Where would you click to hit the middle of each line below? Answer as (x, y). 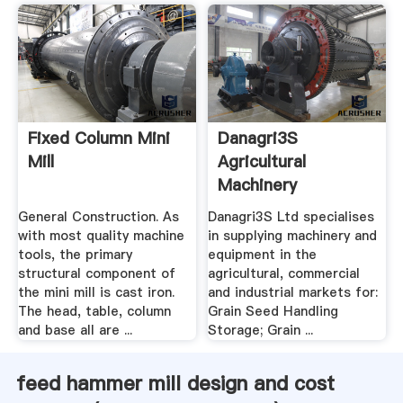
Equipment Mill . (281, 209)
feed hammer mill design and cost (175, 383)
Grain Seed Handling (273, 311)
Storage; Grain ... (261, 330)
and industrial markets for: (293, 292)
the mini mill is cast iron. (96, 292)
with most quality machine (101, 235)
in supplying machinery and (293, 235)
